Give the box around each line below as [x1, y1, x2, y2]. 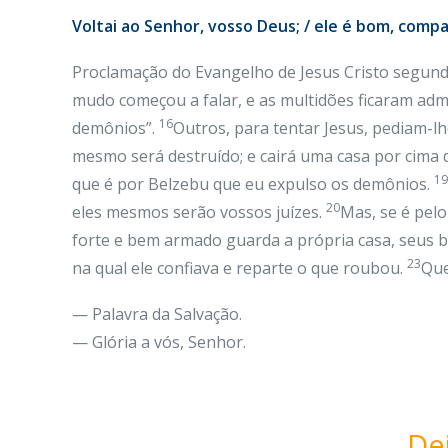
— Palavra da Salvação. [72, 303, 242, 325]
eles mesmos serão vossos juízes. [72, 201, 326, 223]
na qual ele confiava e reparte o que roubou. [72, 257, 407, 279]
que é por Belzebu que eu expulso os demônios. [72, 173, 434, 195]
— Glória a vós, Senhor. [72, 331, 246, 353]
